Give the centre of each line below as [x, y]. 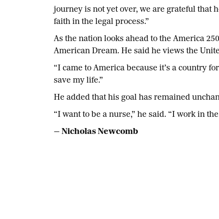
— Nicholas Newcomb [97, 132]
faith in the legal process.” [102, 22]
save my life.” [79, 81]
